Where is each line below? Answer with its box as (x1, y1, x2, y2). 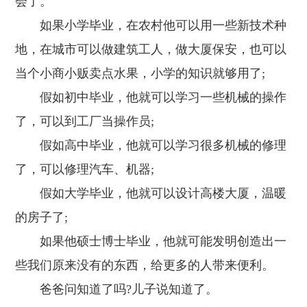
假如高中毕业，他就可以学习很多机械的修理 (15, 138, 287, 152)
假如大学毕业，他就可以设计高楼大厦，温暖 (15, 186, 287, 200)
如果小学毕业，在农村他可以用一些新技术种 (15, 19, 287, 32)
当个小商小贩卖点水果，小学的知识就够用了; (15, 66, 266, 80)
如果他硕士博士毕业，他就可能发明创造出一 (15, 234, 287, 248)
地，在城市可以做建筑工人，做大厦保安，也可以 (15, 42, 287, 56)
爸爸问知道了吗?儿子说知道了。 (15, 282, 219, 296)
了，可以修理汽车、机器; (15, 162, 155, 176)
